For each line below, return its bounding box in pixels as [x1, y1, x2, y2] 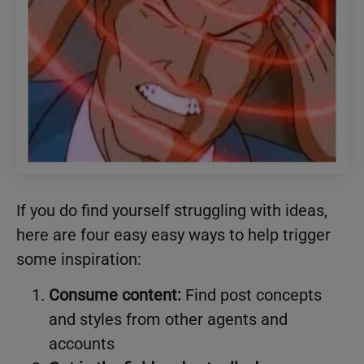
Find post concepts [181, 285, 322, 305]
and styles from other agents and [49, 310, 288, 330]
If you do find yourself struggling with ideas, [16, 200, 327, 220]
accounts [49, 334, 115, 354]
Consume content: [49, 285, 181, 305]
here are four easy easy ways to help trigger [16, 224, 331, 245]
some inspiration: [16, 249, 141, 269]
